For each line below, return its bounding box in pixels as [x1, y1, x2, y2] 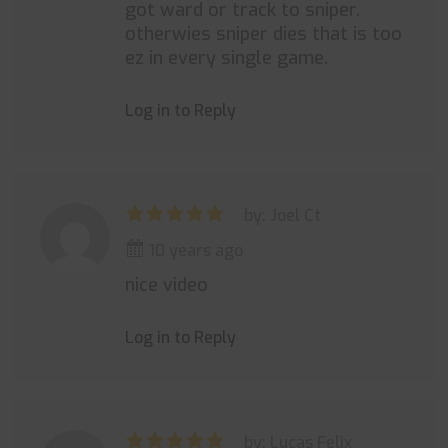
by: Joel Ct [244, 205, 321, 226]
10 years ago [145, 240, 243, 261]
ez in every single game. [125, 46, 328, 70]
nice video [125, 273, 208, 297]
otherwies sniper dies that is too [125, 22, 402, 46]
